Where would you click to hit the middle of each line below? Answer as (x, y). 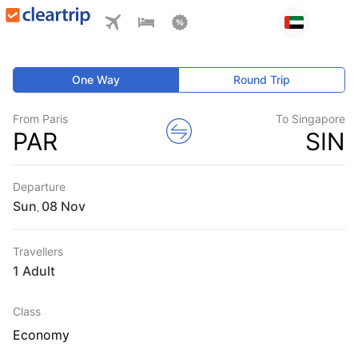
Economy (41, 335)
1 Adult (34, 271)
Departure (39, 187)
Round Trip (262, 80)
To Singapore (310, 119)
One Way (96, 80)
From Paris (40, 119)
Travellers (38, 251)
